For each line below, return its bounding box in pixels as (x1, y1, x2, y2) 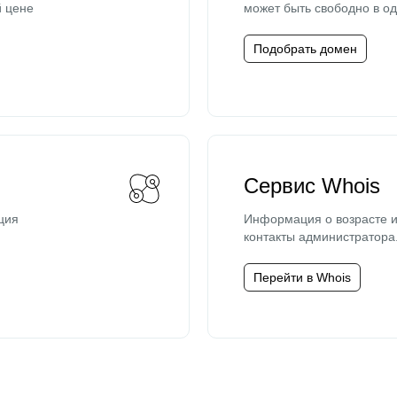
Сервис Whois (244, 174, 380, 198)
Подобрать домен (253, 42, 357, 56)
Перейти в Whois (253, 270, 351, 284)
